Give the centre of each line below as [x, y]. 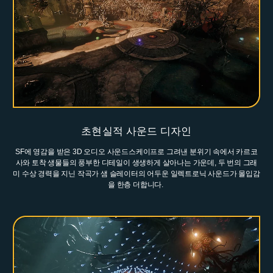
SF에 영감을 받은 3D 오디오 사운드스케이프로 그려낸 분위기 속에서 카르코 [136, 152]
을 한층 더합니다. [136, 185]
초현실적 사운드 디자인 [136, 132]
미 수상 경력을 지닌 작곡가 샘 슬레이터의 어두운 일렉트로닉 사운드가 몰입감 [136, 174]
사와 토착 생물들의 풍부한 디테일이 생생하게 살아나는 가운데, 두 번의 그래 [136, 163]
